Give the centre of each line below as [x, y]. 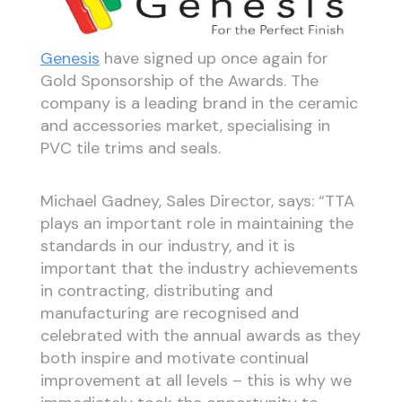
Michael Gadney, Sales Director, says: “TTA [197, 201]
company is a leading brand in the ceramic [199, 104]
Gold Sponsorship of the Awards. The [179, 81]
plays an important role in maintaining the [197, 223]
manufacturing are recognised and [169, 313]
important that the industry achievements [199, 268]
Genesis [70, 59]
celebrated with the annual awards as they [200, 335]
